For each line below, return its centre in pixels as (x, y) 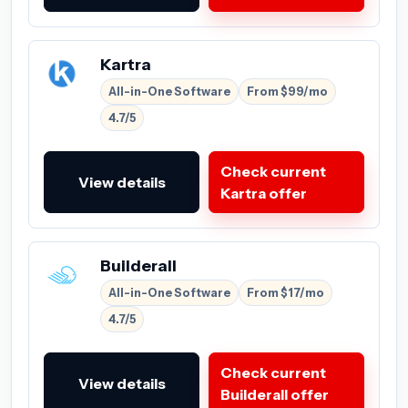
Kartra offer (264, 193)
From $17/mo (286, 292)
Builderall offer (275, 394)
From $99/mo (287, 91)
